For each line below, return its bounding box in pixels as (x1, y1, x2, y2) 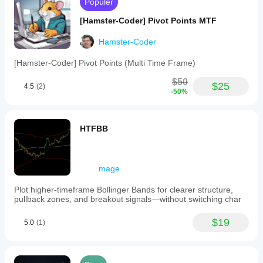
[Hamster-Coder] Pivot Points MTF (80, 16, 217, 25)
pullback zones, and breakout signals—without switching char (14, 194, 241, 204)
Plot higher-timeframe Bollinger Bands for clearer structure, (14, 185, 233, 194)
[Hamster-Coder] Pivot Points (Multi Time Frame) (14, 58, 195, 68)
